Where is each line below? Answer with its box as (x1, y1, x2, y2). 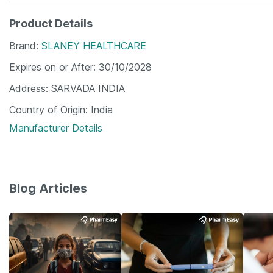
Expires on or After (9, 61, 93, 73)
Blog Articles (9, 181, 87, 196)
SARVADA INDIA (51, 82, 125, 94)
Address (9, 82, 46, 94)
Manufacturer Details (9, 122, 102, 134)
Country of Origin (9, 104, 85, 116)
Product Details (9, 17, 93, 30)
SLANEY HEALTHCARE (41, 40, 146, 52)
